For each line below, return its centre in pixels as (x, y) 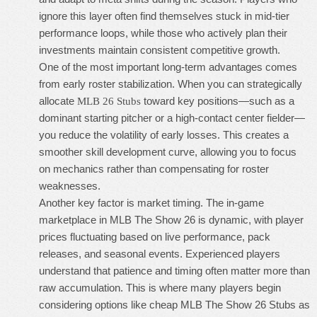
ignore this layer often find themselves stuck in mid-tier (164, 16)
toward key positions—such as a (218, 101)
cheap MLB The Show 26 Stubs (223, 305)
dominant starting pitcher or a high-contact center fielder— (172, 118)
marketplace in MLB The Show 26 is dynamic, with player (171, 220)
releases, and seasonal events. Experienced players (160, 254)
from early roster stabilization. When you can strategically (171, 84)
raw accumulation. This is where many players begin (160, 288)
